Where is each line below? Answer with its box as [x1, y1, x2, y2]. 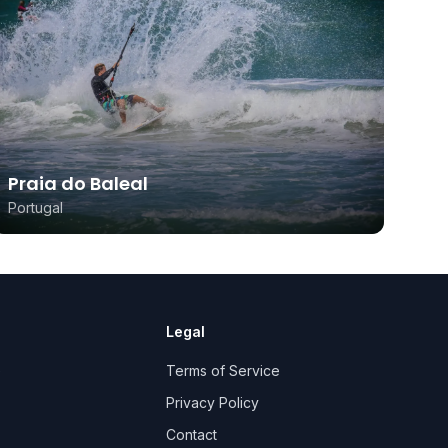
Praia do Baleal [8, 171, 148, 197]
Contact [166, 426, 218, 444]
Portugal [8, 199, 63, 217]
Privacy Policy [166, 394, 260, 412]
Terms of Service [166, 362, 281, 380]
